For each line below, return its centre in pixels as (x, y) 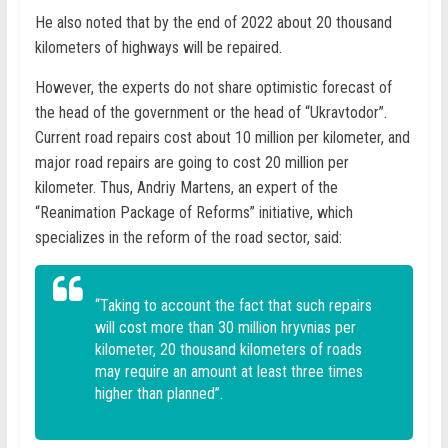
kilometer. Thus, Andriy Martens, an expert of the (186, 188)
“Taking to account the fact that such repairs (233, 306)
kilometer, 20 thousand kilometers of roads (228, 350)
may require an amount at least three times (228, 372)
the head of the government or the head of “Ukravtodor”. (210, 113)
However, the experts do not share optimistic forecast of (213, 88)
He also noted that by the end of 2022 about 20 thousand (213, 23)
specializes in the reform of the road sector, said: (188, 238)
